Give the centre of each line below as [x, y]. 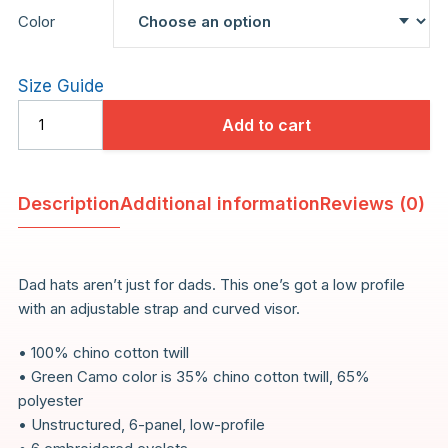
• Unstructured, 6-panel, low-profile [141, 424]
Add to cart [266, 124]
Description [68, 203]
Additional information [219, 203]
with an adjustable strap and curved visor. [158, 308]
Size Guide [60, 85]
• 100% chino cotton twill [103, 352]
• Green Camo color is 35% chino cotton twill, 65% [193, 376]
